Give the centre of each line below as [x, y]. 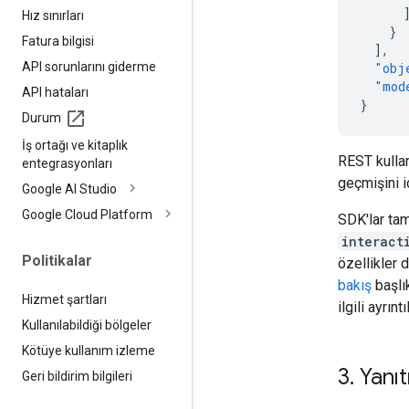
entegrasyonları [67, 163]
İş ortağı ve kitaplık [75, 145]
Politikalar [57, 260]
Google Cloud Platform [87, 214]
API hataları [55, 92]
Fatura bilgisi [58, 41]
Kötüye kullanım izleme [89, 350]
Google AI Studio [69, 189]
